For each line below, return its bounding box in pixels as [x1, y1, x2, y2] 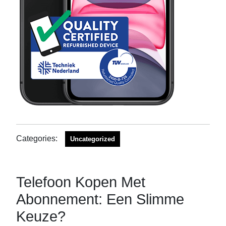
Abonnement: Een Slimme [16, 191, 184, 207]
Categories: [16, 134, 58, 143]
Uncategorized [70, 135, 115, 143]
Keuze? [16, 208, 66, 224]
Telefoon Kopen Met [16, 174, 145, 190]
